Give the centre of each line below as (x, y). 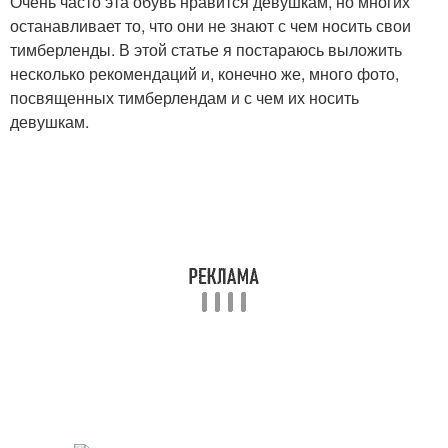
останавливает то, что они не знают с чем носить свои (210, 25)
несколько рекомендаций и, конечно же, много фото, (204, 73)
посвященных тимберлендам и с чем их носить (184, 97)
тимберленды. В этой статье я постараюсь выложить (206, 49)
